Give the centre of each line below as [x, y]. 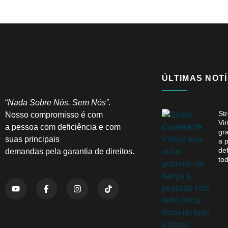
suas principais [32, 139]
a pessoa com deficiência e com [63, 127]
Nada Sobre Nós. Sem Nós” [58, 103]
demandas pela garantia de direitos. [70, 152]
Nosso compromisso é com [54, 115]
